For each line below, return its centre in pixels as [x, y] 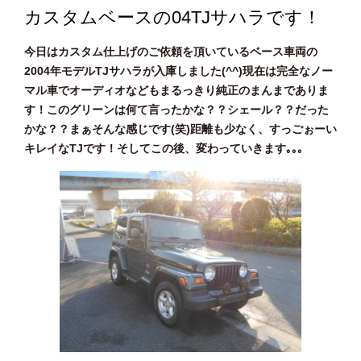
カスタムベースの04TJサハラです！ [172, 17]
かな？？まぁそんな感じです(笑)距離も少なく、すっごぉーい [180, 129]
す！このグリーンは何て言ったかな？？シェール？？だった [176, 109]
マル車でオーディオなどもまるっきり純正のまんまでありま [176, 90]
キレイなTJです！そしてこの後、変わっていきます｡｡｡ [164, 148]
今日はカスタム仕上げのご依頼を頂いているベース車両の [171, 51]
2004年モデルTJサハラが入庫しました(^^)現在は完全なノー [178, 71]
